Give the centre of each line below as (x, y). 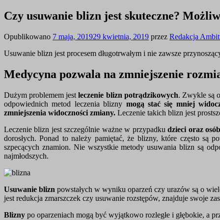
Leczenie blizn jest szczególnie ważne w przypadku (86, 129)
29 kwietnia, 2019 (121, 36)
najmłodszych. (26, 156)
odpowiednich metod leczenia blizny (65, 104)
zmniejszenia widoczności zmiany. (60, 112)
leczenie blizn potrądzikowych (128, 95)
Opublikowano (28, 36)
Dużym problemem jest (41, 95)
